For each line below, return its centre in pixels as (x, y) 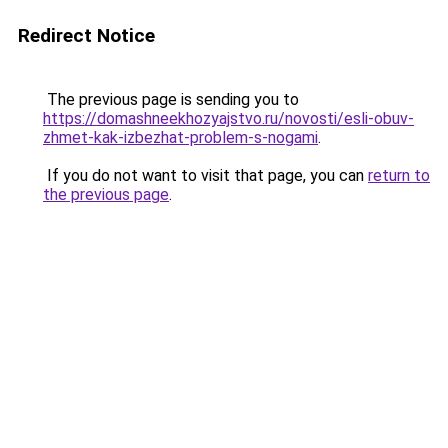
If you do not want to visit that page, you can (205, 175)
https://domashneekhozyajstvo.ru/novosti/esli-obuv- (228, 118)
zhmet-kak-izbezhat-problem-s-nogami (180, 137)
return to (399, 175)
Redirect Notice (86, 35)
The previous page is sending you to (171, 99)
